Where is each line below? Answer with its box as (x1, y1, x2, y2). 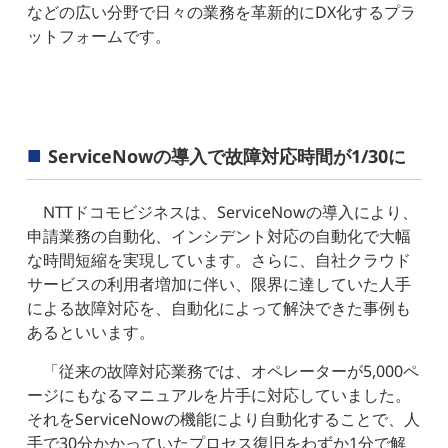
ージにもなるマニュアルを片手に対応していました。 (27, 383, 412, 406)
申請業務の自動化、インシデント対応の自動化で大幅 (27, 224, 412, 247)
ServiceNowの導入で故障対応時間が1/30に (48, 143, 407, 168)
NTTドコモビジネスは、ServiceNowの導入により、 (43, 200, 419, 223)
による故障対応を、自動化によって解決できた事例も (27, 296, 412, 319)
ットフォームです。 (27, 24, 172, 47)
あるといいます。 (27, 320, 156, 343)
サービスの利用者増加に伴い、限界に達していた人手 (27, 272, 412, 295)
